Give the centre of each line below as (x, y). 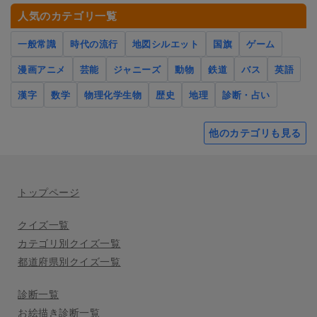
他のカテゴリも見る (255, 133)
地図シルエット (166, 44)
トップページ (49, 192)
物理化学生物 (113, 95)
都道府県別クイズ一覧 (69, 262)
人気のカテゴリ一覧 (68, 16)
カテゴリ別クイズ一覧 (69, 243)
